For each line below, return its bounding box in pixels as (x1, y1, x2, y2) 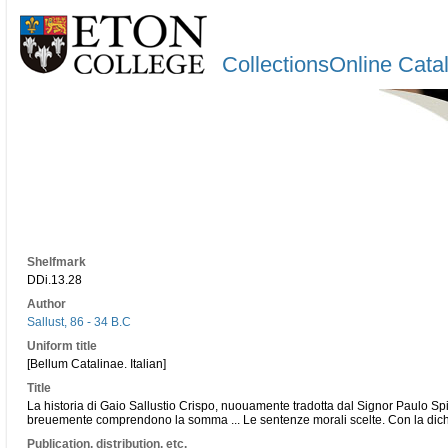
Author (27, 297, 66, 311)
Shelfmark (27, 255, 86, 269)
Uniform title (27, 339, 97, 353)
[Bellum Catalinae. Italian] (27, 357, 166, 371)
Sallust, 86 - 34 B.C (27, 315, 131, 329)
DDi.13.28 (27, 273, 82, 287)
